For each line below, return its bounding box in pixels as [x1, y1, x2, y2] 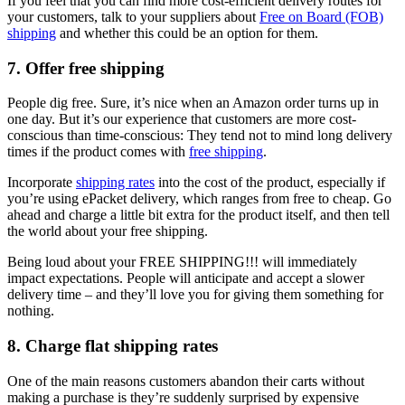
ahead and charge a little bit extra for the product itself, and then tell [7, 207, 390, 223]
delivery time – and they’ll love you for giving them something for [7, 287, 383, 303]
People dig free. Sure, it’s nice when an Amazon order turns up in [7, 95, 379, 111]
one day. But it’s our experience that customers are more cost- [7, 111, 356, 127]
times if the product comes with [7, 144, 189, 160]
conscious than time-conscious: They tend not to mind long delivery [7, 127, 392, 144]
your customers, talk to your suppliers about [7, 8, 259, 24]
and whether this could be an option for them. [56, 24, 318, 41]
